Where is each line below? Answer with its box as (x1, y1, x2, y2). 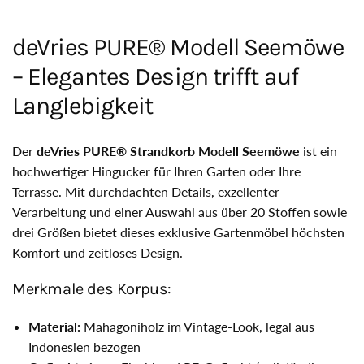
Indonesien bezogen (28, 338, 141, 354)
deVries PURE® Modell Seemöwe (12, 32, 344, 62)
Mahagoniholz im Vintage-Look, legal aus (80, 318, 314, 334)
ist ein (300, 142, 337, 158)
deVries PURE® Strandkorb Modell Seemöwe (37, 142, 300, 158)
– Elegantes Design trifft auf (12, 61, 298, 91)
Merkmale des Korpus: (12, 279, 171, 298)
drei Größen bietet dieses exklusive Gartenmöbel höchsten (12, 223, 344, 240)
